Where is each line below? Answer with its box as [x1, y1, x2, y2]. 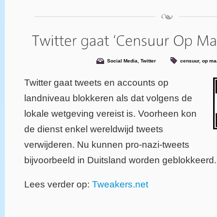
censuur [180, 58, 199, 63]
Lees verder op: [24, 179, 92, 189]
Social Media [107, 58, 138, 63]
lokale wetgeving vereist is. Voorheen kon [24, 108, 197, 119]
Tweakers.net [92, 179, 148, 189]
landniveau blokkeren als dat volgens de [24, 93, 192, 103]
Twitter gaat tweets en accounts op [24, 77, 169, 88]
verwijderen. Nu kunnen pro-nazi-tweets [24, 139, 189, 150]
